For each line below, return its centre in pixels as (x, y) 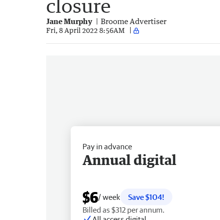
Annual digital (129, 159)
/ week (109, 197)
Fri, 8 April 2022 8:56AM (85, 30)
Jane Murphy (69, 21)
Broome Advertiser (134, 21)
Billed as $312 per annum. (124, 209)
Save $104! (146, 197)
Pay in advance (107, 146)
